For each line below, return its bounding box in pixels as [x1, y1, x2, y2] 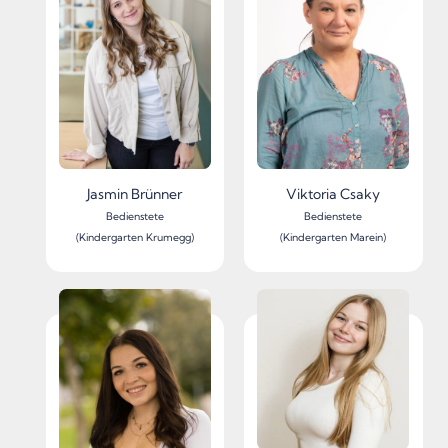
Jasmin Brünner [87, 185, 183, 204]
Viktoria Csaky [286, 185, 381, 204]
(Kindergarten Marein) [280, 231, 387, 245]
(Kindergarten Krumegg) [75, 231, 194, 245]
